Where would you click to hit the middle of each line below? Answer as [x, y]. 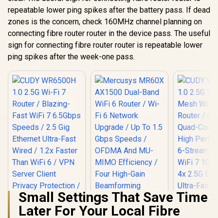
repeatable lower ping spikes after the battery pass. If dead [109, 10]
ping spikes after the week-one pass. [71, 57]
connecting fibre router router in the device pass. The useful [109, 33]
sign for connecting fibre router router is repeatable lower [105, 45]
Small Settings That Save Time [113, 197]
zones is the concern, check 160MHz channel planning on [105, 22]
